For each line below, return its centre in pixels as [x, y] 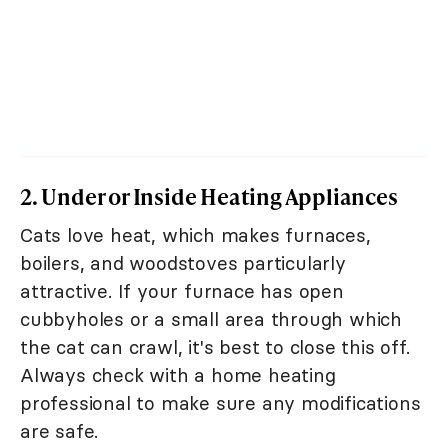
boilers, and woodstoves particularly [183, 263]
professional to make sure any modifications [220, 403]
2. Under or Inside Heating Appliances [209, 197]
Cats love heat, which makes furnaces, [195, 235]
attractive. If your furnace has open [182, 291]
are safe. [59, 431]
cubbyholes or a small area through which [211, 319]
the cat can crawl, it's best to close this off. [215, 347]
